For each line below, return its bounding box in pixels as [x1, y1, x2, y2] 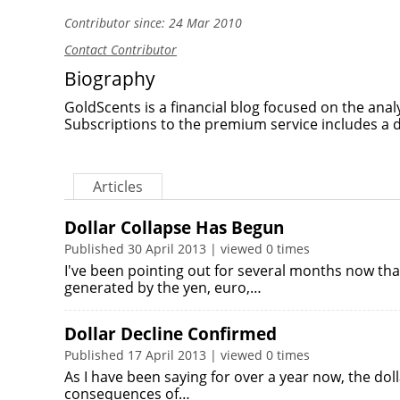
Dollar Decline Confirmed [64, 322, 277, 346]
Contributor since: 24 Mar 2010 [64, 14, 242, 31]
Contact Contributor [64, 41, 177, 58]
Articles [93, 177, 143, 196]
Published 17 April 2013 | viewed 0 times [64, 346, 310, 363]
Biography [64, 66, 155, 91]
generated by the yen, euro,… [64, 278, 262, 297]
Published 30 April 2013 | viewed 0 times [64, 240, 310, 257]
